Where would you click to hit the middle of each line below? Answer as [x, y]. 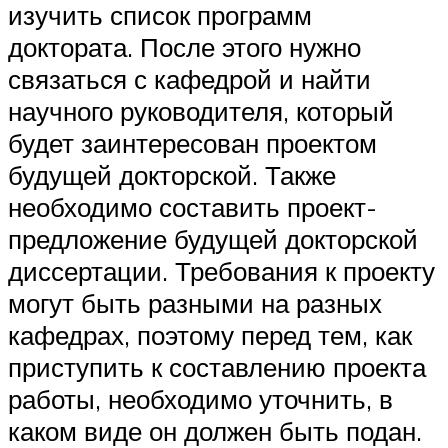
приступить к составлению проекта [217, 366]
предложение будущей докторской [213, 238]
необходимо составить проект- [192, 206]
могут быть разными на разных [195, 302]
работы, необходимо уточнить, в [200, 398]
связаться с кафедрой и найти [189, 78]
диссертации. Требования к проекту [221, 270]
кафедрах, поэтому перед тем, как [210, 334]
